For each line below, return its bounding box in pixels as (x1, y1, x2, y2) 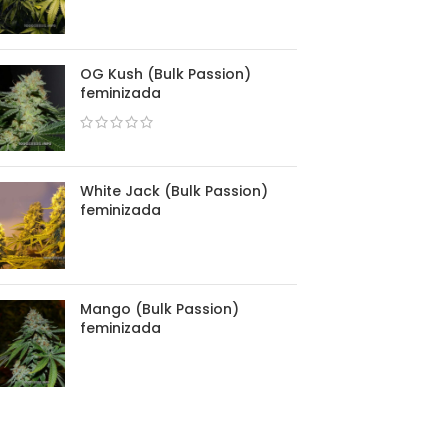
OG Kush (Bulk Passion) (80, 63, 251, 84)
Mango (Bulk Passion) (80, 298, 239, 319)
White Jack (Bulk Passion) (80, 181, 268, 202)
